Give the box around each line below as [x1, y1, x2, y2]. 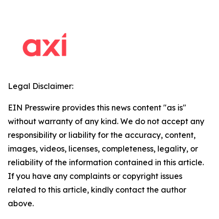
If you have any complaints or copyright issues [8, 171, 182, 181]
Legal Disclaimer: [8, 81, 73, 91]
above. [8, 198, 34, 208]
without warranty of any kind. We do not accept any [8, 116, 204, 126]
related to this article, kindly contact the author [8, 185, 186, 195]
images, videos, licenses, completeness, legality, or [8, 144, 198, 153]
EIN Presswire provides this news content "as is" [8, 103, 186, 112]
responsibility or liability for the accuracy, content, [8, 130, 196, 140]
